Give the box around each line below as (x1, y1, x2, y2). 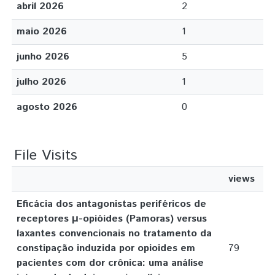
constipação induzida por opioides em (17, 241, 195, 255)
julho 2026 (17, 75, 66, 89)
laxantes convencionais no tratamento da (17, 227, 212, 241)
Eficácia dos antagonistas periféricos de (17, 197, 206, 211)
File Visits (14, 145, 77, 166)
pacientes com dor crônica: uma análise (17, 256, 204, 270)
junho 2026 (17, 50, 69, 64)
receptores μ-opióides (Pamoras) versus (17, 212, 207, 226)
